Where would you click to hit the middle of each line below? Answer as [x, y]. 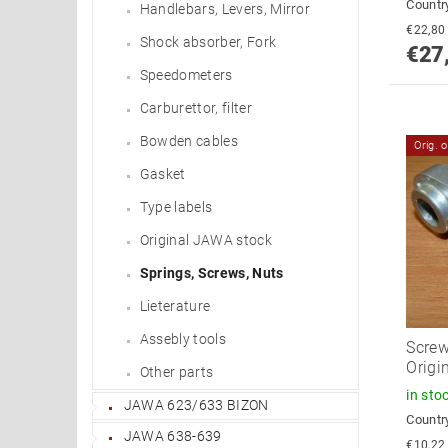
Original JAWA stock [205, 239]
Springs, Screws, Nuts [211, 272]
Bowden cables [188, 140]
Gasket [162, 173]
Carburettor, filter [195, 107]
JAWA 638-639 [172, 435]
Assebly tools [182, 338]
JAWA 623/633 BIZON [196, 405]
